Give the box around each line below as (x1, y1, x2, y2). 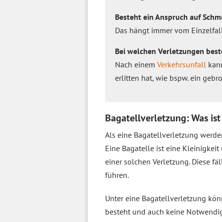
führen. (105, 170, 129, 180)
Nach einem (115, 59, 157, 69)
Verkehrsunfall (157, 59, 206, 69)
